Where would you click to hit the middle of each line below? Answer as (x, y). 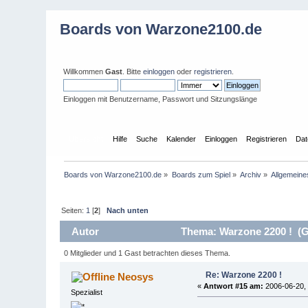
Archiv (251, 174)
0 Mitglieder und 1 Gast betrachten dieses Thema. (147, 253)
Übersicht (86, 139)
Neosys (135, 276)
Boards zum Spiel (201, 174)
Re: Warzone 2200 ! (244, 275)
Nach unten (128, 210)
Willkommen (85, 71)
